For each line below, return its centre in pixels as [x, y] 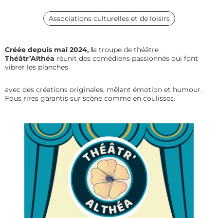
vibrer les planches [36, 67]
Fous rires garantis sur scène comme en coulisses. [91, 98]
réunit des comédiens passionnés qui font [126, 58]
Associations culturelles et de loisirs [109, 18]
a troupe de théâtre [126, 49]
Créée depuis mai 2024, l [49, 49]
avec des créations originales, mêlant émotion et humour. [103, 89]
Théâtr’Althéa [30, 58]
